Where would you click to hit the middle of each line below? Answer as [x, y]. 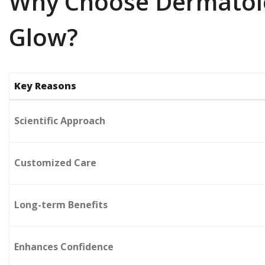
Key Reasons [45, 86]
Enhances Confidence [64, 247]
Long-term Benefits [61, 205]
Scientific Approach [60, 121]
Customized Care [55, 163]
